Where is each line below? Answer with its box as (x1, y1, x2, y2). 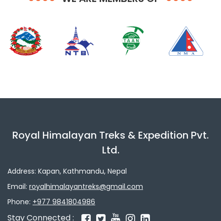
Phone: (7, 197, 33, 207)
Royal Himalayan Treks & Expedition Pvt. (12, 128, 209, 143)
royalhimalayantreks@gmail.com (29, 182, 143, 192)
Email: (7, 182, 29, 192)
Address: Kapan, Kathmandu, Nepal (7, 166, 127, 177)
